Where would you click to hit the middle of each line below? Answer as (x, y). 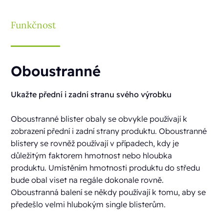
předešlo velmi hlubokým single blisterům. (88, 205)
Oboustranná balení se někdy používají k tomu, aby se (109, 192)
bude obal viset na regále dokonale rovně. (88, 180)
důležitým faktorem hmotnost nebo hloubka (92, 156)
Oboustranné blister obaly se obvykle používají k (99, 119)
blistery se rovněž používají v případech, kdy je (95, 143)
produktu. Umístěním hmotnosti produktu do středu (106, 168)
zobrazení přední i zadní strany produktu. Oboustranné (109, 131)
